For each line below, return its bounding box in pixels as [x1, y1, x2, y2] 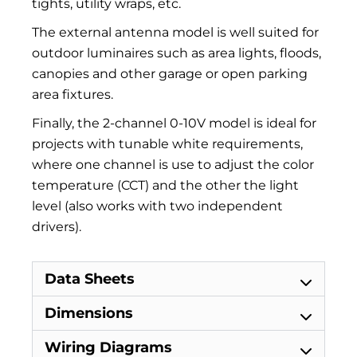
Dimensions [45, 304, 133, 322]
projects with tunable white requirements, [32, 135, 303, 151]
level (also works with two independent [32, 198, 283, 214]
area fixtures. [32, 86, 113, 102]
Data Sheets [45, 269, 135, 288]
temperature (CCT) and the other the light [32, 177, 299, 193]
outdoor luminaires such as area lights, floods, [32, 45, 321, 61]
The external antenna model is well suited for [32, 24, 319, 40]
